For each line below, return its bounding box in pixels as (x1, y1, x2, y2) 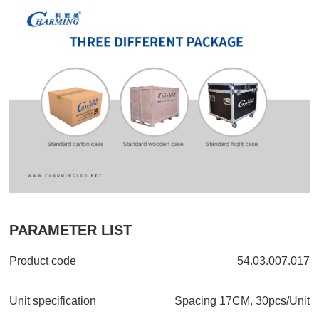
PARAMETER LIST (9, 221, 132, 238)
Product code (9, 254, 77, 267)
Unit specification (9, 294, 97, 307)
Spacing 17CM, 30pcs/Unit (174, 294, 310, 307)
